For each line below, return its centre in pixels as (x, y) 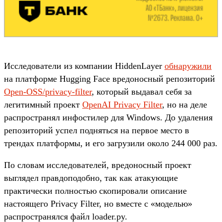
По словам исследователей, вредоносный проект (98, 165)
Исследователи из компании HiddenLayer (84, 66)
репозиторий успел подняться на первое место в (97, 130)
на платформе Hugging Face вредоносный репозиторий (110, 79)
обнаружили (188, 66)
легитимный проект (43, 104)
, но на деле (185, 104)
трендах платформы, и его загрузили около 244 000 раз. (111, 143)
